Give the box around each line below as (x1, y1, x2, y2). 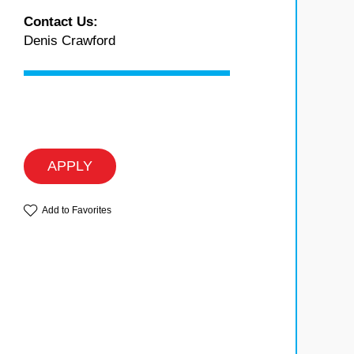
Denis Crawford (24, 33, 116, 49)
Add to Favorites (42, 205, 112, 217)
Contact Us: (24, 14, 99, 30)
